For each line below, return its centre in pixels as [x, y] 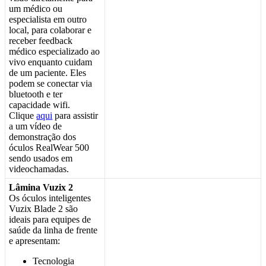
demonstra [28, 137]
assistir [86, 115]
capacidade [30, 104]
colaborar [68, 30]
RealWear [54, 147]
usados [46, 158]
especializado [64, 51]
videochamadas [38, 169]
